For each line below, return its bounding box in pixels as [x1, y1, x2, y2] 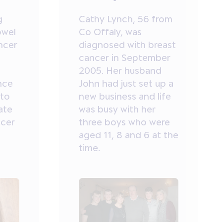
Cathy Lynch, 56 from [78, 13, 172, 25]
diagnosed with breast [78, 39, 176, 51]
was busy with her [78, 104, 156, 115]
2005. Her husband [78, 65, 162, 76]
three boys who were [78, 116, 170, 128]
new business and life [78, 91, 171, 102]
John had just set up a [78, 78, 173, 89]
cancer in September [78, 52, 170, 63]
